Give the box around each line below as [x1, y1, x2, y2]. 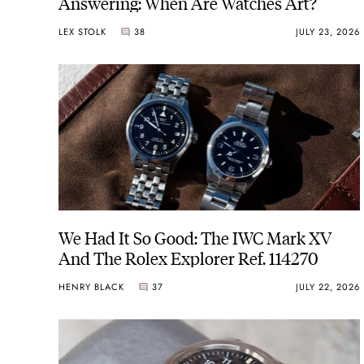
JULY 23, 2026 [295, 25, 360, 38]
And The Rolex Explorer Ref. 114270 [58, 245, 318, 269]
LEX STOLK [58, 25, 106, 38]
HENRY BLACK [58, 280, 124, 294]
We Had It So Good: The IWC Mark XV [58, 224, 331, 249]
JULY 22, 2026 [295, 280, 360, 294]
